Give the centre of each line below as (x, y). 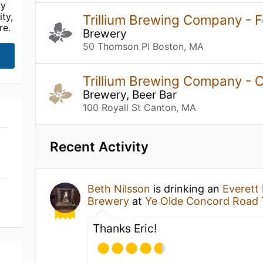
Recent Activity (100, 146)
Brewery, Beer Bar (130, 95)
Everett (241, 189)
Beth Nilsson (119, 189)
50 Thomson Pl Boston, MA (144, 46)
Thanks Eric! (125, 228)
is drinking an (187, 189)
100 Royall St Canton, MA (140, 107)
